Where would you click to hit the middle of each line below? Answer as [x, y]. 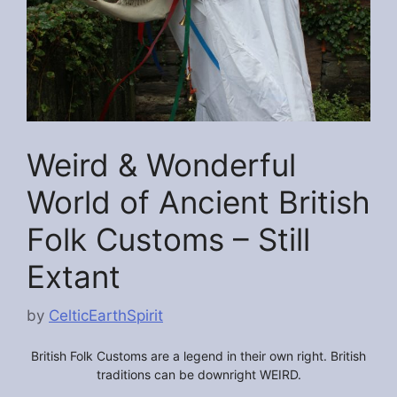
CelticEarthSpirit [106, 316]
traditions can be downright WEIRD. [198, 375]
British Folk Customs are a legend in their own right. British [198, 356]
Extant [74, 276]
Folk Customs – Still [168, 239]
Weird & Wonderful [161, 164]
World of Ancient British [198, 202]
